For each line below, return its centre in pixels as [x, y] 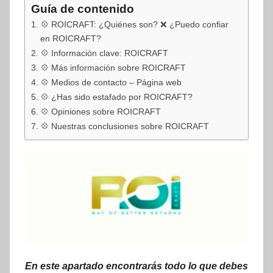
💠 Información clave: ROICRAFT [104, 53]
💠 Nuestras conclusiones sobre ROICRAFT [124, 126]
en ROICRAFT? [70, 38]
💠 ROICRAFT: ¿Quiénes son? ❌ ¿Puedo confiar [134, 24]
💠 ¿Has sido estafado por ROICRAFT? [116, 97]
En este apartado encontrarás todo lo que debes [136, 266]
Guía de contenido [83, 9]
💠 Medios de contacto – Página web [111, 82]
